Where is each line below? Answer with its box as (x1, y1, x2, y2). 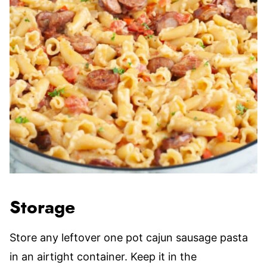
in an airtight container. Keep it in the (10, 250, 197, 263)
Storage (10, 199, 75, 217)
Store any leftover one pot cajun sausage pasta (10, 231, 248, 244)
